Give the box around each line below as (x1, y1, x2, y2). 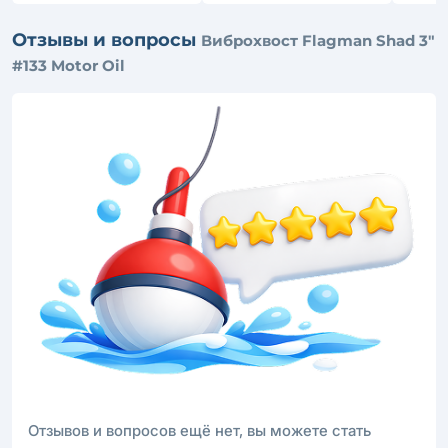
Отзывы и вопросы (12, 28, 201, 51)
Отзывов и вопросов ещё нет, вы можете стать (28, 420, 371, 440)
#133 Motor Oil (12, 55, 125, 75)
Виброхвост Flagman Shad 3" (201, 30, 435, 50)
